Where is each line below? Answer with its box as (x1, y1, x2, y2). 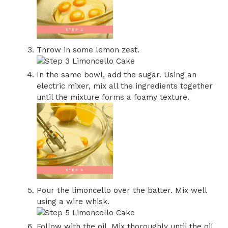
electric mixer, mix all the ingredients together (37, 81, 213, 91)
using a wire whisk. (37, 197, 109, 207)
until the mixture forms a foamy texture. (37, 93, 189, 102)
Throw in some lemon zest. (42, 45, 139, 55)
